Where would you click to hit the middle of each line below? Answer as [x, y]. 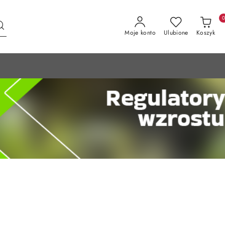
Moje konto [140, 33]
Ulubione [176, 33]
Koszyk [205, 33]
